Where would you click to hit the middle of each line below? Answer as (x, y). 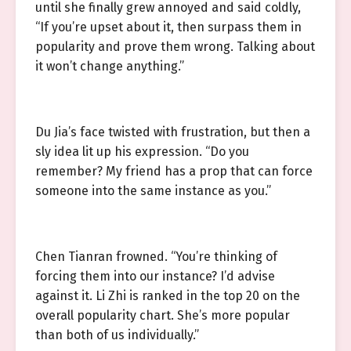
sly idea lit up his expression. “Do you (142, 152)
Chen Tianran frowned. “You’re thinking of (156, 257)
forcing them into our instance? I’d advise (155, 276)
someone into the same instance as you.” (153, 191)
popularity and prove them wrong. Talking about (175, 47)
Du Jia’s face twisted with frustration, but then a (173, 132)
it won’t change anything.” (110, 66)
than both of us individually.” (117, 335)
